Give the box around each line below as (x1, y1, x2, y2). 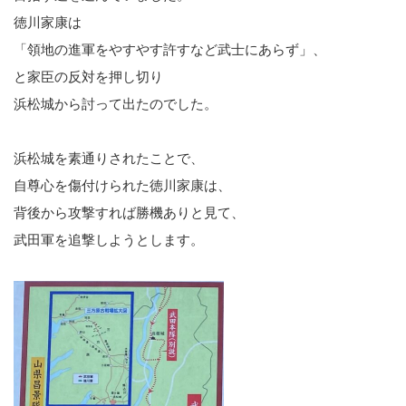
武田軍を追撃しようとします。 (14, 231, 204, 247)
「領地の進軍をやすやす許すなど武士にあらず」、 (14, 41, 326, 57)
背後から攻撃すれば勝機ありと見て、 (14, 204, 245, 220)
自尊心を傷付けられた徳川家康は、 (14, 177, 231, 193)
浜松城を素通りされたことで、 (14, 150, 204, 166)
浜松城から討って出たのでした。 (14, 95, 217, 111)
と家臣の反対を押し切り (14, 68, 163, 84)
